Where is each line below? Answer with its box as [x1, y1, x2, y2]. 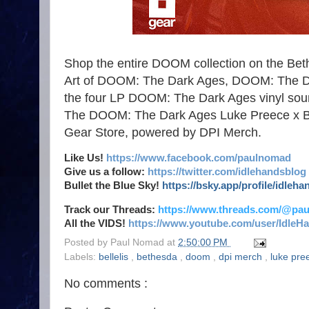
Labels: [64, 252, 99, 263]
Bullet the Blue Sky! [64, 180, 162, 192]
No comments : [64, 277, 148, 291]
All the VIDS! [64, 218, 128, 230]
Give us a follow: [64, 166, 148, 178]
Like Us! [64, 152, 106, 164]
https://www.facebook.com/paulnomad [106, 152, 291, 164]
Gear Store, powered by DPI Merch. [64, 125, 261, 139]
